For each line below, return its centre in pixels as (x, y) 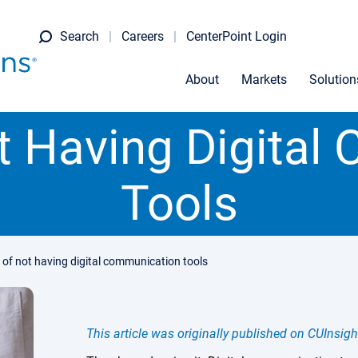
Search (80, 36)
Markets (264, 80)
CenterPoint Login (237, 36)
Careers (143, 36)
